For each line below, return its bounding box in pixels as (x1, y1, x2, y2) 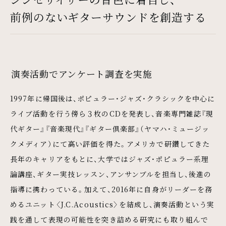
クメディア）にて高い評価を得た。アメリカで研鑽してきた (10, 138, 210, 149)
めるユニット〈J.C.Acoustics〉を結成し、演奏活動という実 (10, 199, 215, 209)
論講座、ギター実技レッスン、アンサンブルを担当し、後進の (10, 168, 212, 179)
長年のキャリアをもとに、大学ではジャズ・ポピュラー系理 (10, 153, 209, 164)
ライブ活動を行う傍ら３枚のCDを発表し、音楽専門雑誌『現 (10, 108, 214, 119)
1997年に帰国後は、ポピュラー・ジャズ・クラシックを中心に (10, 93, 215, 103)
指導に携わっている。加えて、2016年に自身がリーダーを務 (10, 184, 213, 194)
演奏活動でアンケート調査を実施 (11, 67, 152, 80)
